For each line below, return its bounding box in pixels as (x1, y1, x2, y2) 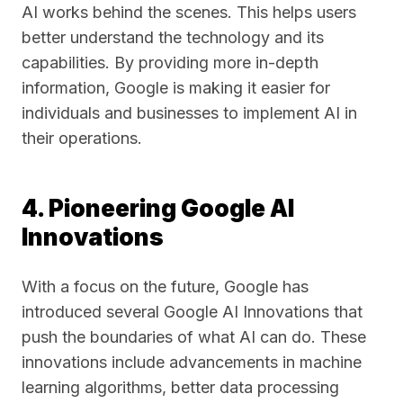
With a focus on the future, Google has (22, 277, 309, 296)
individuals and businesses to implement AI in (22, 103, 357, 122)
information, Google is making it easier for (22, 78, 330, 97)
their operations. (22, 129, 142, 148)
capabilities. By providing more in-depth (22, 53, 318, 72)
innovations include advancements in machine (22, 353, 362, 372)
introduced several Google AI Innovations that (22, 302, 363, 321)
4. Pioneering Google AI (22, 194, 294, 222)
